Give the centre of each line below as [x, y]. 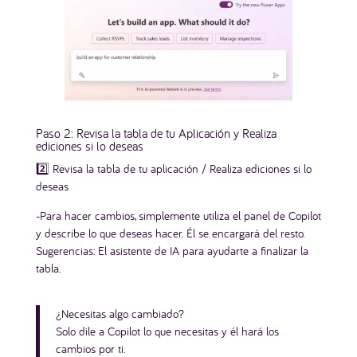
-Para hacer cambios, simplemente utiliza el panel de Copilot [178, 215]
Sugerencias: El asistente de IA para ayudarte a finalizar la [172, 250]
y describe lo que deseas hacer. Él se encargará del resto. [170, 233]
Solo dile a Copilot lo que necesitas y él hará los [167, 331]
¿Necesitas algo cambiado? [120, 313]
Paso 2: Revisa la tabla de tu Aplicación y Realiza [156, 133]
